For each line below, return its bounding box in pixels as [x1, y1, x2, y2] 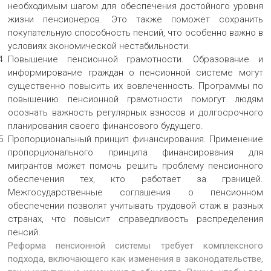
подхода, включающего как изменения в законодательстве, [8, 253, 263, 264]
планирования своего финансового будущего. [8, 120, 204, 131]
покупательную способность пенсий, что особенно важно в [8, 27, 263, 38]
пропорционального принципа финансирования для [8, 146, 263, 158]
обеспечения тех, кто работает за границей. [8, 173, 263, 184]
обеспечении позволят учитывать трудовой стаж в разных [8, 200, 263, 211]
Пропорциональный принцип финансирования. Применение [8, 133, 263, 145]
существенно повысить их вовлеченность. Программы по [8, 80, 263, 91]
